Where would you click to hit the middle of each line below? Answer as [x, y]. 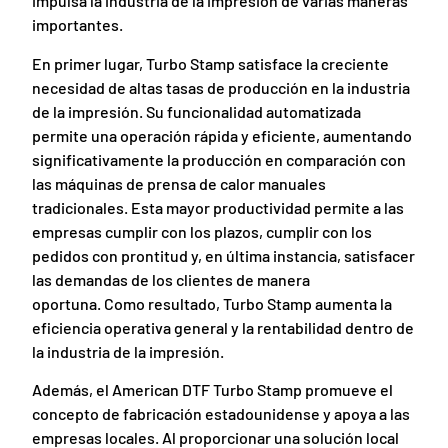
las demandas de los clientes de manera [171, 279]
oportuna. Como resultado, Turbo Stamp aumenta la [212, 303]
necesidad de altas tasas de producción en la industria [221, 87]
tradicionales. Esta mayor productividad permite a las [218, 207]
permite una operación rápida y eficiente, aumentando [222, 135]
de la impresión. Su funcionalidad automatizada [197, 111]
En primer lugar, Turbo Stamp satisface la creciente [211, 63]
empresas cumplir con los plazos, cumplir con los [202, 231]
